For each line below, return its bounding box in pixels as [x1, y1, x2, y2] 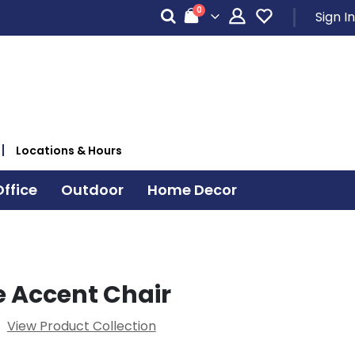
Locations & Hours [16, 142, 122, 158]
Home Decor [147, 179, 237, 200]
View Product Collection [6, 316, 156, 335]
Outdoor [60, 179, 124, 200]
